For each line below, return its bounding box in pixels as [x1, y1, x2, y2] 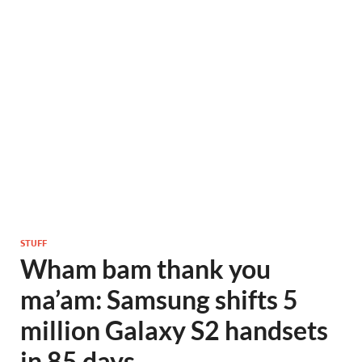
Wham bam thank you [20, 253, 271, 284]
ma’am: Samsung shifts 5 [20, 284, 298, 315]
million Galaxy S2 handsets [20, 314, 328, 346]
